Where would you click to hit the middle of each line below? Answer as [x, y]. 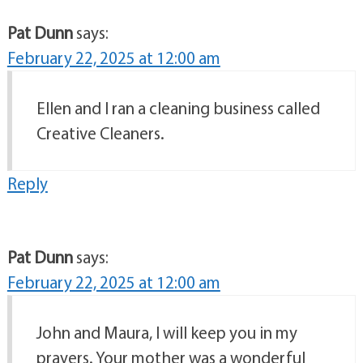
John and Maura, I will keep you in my [167, 333]
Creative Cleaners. [100, 133]
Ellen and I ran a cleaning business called [178, 108]
